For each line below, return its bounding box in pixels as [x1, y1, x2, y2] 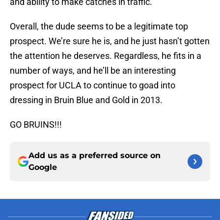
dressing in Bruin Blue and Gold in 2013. [10, 95, 163, 106]
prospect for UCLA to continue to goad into [10, 80, 175, 91]
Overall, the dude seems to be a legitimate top [10, 21, 188, 32]
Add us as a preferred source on [28, 151, 161, 161]
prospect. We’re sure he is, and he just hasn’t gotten [10, 36, 210, 47]
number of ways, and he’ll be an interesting [10, 65, 176, 76]
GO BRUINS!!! [10, 119, 62, 130]
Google [28, 163, 57, 172]
